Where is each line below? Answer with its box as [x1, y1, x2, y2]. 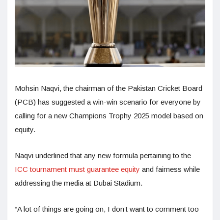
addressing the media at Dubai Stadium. [15, 179, 144, 188]
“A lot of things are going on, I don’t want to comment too [15, 205, 199, 214]
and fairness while [140, 165, 200, 174]
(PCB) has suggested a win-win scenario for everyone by [15, 98, 201, 107]
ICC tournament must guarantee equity [15, 165, 140, 174]
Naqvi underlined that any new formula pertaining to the [15, 151, 191, 160]
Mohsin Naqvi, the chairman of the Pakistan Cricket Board [15, 84, 202, 93]
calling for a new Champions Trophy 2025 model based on [15, 111, 203, 120]
